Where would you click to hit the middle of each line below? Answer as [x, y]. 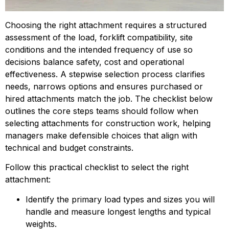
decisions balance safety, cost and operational [95, 62]
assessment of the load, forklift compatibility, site [99, 37]
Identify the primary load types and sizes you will [120, 199]
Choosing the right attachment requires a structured [106, 25]
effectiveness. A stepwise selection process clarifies [105, 74]
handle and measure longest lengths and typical [118, 211]
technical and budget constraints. [69, 147]
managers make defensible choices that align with [101, 135]
